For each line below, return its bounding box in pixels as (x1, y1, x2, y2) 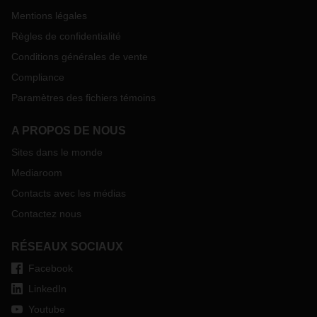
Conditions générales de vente (11, 51, 148, 62)
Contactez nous (11, 208, 81, 219)
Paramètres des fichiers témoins (11, 92, 156, 103)
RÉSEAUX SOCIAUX (11, 241, 123, 253)
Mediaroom (11, 167, 62, 178)
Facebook (28, 263, 73, 274)
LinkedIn (28, 283, 67, 294)
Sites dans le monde (11, 146, 103, 158)
